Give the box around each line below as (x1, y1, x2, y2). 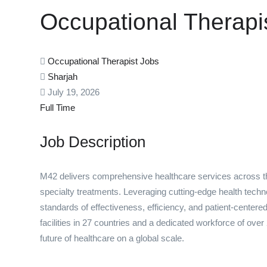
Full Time (40, 103, 75, 113)
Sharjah (48, 72, 77, 82)
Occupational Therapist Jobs (48, 56, 159, 67)
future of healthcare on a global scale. (40, 233, 184, 244)
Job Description (40, 133, 145, 151)
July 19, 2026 (45, 87, 100, 98)
